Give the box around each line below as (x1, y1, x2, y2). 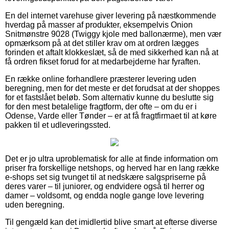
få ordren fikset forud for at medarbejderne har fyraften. (5, 57, 200, 66)
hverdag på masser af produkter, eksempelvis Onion (5, 20, 193, 29)
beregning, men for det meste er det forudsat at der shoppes (5, 83, 220, 93)
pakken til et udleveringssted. (5, 120, 110, 129)
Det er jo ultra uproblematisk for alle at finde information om (5, 154, 218, 163)
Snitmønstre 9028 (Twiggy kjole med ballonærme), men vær (5, 29, 221, 38)
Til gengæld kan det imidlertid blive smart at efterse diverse (5, 217, 217, 226)
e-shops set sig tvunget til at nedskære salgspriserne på (5, 172, 206, 181)
